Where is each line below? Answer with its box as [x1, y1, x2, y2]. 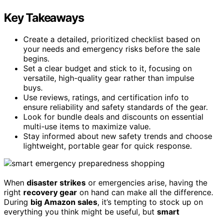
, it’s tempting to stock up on [97, 197, 203, 207]
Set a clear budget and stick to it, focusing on [23, 63, 192, 73]
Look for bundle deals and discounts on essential [23, 111, 203, 122]
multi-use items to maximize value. [23, 121, 151, 131]
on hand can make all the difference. [77, 187, 213, 197]
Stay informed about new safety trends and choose [23, 131, 212, 141]
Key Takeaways [4, 10, 84, 25]
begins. [23, 53, 49, 63]
